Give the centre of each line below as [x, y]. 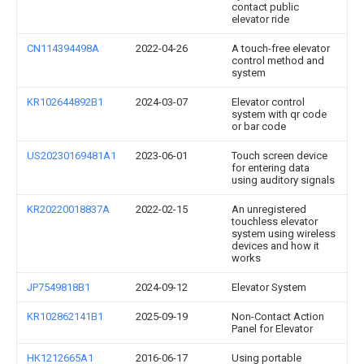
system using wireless [284, 234]
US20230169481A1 [71, 156]
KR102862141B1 [65, 316]
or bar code [259, 126]
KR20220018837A [68, 209]
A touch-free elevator [281, 48]
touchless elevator [275, 221]
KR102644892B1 [65, 102]
